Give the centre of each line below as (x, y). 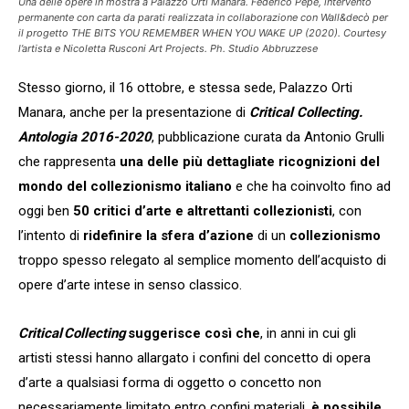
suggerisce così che (193, 333)
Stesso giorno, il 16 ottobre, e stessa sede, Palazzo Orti (185, 87)
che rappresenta (69, 161)
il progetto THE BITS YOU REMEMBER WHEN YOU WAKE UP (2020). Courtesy (202, 32)
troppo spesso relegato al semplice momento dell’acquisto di (202, 260)
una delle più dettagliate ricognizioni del (250, 161)
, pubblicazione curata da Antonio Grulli (268, 136)
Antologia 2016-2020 (85, 136)
